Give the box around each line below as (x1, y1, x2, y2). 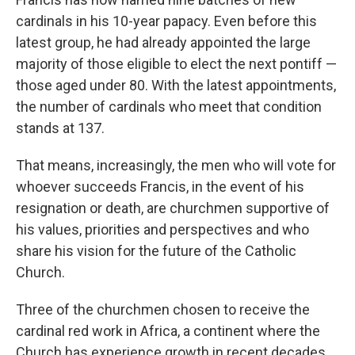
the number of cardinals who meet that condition (16, 98, 322, 115)
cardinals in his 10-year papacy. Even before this (16, 13, 317, 29)
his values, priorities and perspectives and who (16, 221, 309, 238)
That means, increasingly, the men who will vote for (16, 157, 336, 174)
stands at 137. (16, 120, 105, 136)
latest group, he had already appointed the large (16, 34, 311, 51)
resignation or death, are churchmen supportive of (16, 200, 330, 216)
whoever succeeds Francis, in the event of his (16, 178, 304, 195)
